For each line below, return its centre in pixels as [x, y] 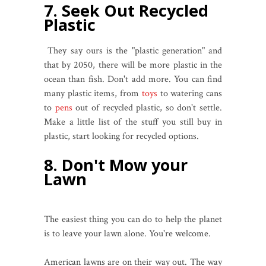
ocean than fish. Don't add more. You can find [133, 79]
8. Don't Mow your [116, 164]
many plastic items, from [93, 93]
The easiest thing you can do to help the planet [133, 219]
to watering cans [190, 93]
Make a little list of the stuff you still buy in [133, 122]
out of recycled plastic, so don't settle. [147, 107]
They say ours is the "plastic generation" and [133, 50]
